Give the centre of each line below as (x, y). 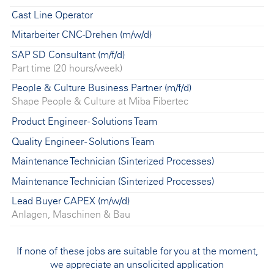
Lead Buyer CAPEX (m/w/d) (71, 202)
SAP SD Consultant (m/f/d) (68, 55)
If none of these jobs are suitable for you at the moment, (137, 251)
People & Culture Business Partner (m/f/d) (102, 88)
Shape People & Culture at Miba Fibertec (100, 102)
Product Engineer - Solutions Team (85, 122)
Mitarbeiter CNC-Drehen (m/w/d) (82, 35)
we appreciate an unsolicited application (137, 265)
